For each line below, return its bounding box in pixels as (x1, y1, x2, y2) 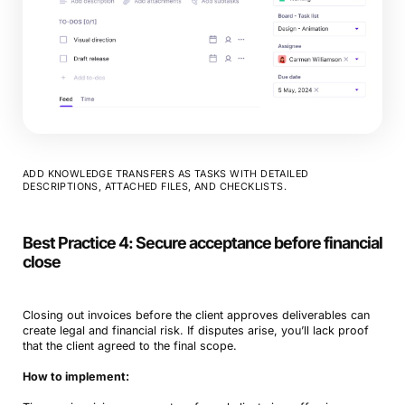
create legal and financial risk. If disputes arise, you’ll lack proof (22, 324, 369, 337)
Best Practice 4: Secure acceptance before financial (22, 233, 382, 252)
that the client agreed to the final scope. (22, 339, 237, 353)
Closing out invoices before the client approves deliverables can (22, 308, 370, 322)
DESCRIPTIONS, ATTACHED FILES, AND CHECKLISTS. (22, 181, 287, 193)
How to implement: (22, 370, 129, 383)
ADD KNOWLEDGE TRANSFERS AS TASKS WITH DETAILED (22, 168, 309, 180)
